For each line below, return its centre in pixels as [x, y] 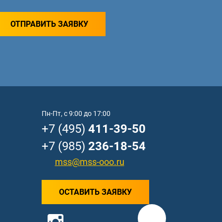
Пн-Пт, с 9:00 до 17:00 [76, 113]
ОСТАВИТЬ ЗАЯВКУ [95, 192]
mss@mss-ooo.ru [89, 162]
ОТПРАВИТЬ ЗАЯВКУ [49, 24]
